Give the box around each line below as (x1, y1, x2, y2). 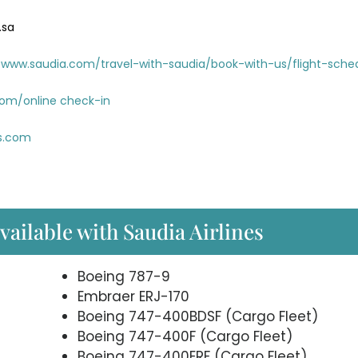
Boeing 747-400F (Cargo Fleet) (77, 326, 292, 346)
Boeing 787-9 (77, 266, 170, 286)
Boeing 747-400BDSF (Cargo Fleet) (77, 306, 318, 326)
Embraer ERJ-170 (77, 286, 189, 306)
